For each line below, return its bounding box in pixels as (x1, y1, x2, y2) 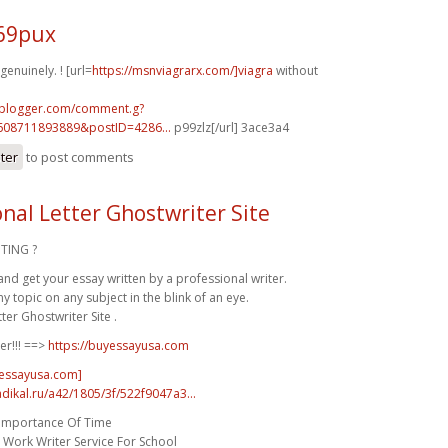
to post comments (23, 147, 134, 166)
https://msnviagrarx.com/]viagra (92, 61, 273, 79)
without (273, 61, 318, 79)
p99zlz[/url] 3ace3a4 (171, 118, 289, 136)
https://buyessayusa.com (48, 336, 189, 354)
